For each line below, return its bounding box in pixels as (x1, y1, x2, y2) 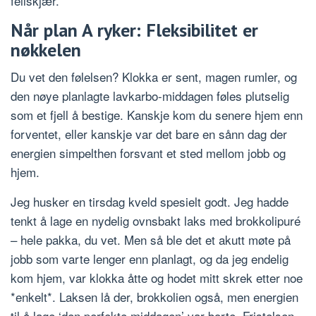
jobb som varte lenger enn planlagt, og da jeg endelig (11, 249, 288, 267)
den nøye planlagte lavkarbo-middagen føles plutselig (11, 86, 289, 104)
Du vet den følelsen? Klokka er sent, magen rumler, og (11, 67, 297, 85)
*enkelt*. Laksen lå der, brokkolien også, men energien (11, 287, 298, 305)
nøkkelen (11, 37, 81, 61)
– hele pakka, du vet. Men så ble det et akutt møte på (11, 230, 291, 248)
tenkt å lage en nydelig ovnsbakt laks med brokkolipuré (11, 211, 300, 229)
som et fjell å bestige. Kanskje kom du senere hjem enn (11, 105, 303, 123)
